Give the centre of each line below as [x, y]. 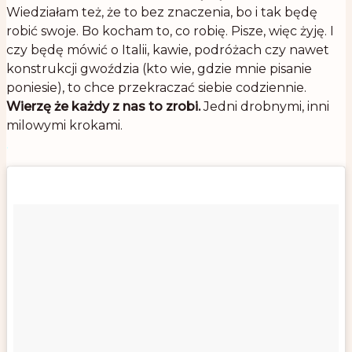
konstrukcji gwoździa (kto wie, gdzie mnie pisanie [159, 69]
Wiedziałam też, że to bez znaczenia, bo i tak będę [162, 13]
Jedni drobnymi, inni [265, 107]
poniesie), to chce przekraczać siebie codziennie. [156, 88]
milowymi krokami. [64, 126]
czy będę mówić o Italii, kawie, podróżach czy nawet [168, 50]
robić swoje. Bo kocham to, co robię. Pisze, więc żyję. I [170, 31]
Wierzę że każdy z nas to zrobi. [103, 107]
